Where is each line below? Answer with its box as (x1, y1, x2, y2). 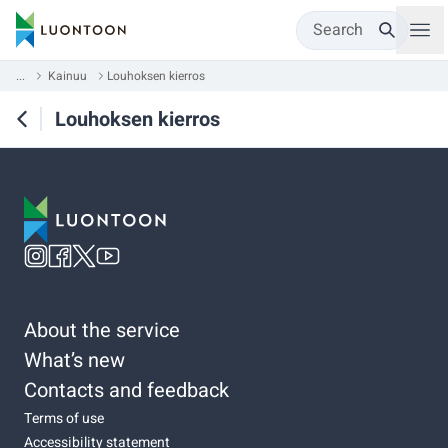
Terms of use (24, 407, 104, 429)
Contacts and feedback (24, 375, 229, 405)
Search (313, 18, 363, 42)
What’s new (24, 345, 125, 375)
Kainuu (48, 67, 87, 85)
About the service (24, 315, 180, 345)
